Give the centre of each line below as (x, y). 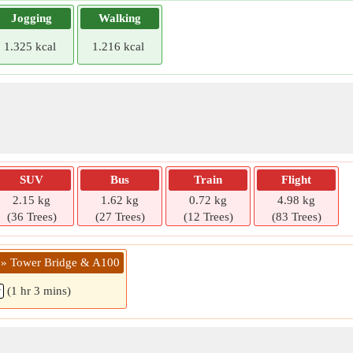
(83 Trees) (296, 217)
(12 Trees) (208, 217)
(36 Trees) (32, 217)
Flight (296, 180)
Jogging (32, 18)
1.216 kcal (118, 46)
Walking (120, 18)
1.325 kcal (30, 46)
